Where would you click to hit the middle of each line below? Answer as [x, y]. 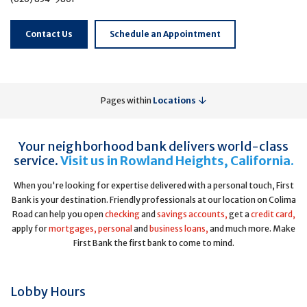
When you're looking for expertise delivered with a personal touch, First [153, 185]
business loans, [179, 229]
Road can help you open [58, 214]
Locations [174, 100]
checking [122, 214]
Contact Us [49, 34]
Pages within [127, 100]
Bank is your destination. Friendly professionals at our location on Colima [153, 200]
